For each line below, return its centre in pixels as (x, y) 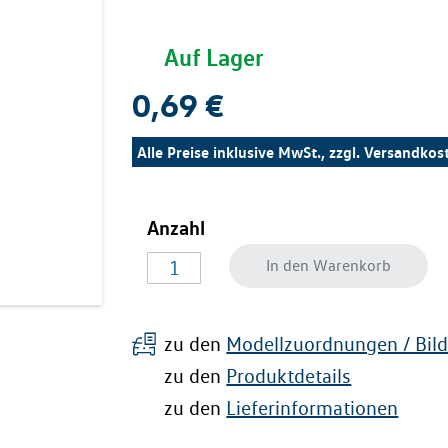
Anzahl (176, 227)
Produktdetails (289, 376)
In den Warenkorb (329, 265)
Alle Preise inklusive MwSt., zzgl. (251, 152)
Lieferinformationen (312, 408)
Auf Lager (214, 57)
